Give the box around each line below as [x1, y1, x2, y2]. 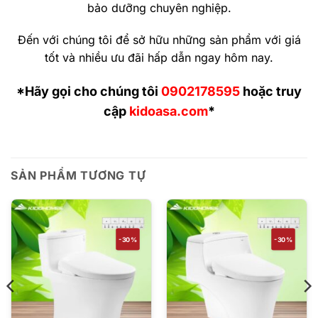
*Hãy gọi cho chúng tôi [16, 84, 161, 99]
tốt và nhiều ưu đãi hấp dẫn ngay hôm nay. [45, 50, 273, 65]
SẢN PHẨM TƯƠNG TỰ [11, 168, 146, 182]
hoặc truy [240, 84, 302, 99]
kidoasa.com [128, 104, 208, 119]
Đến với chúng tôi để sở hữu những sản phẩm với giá [17, 33, 301, 48]
